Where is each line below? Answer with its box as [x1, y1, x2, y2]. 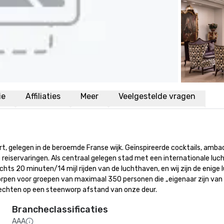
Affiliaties [25, 91, 60, 101]
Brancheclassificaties [12, 204, 108, 215]
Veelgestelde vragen [118, 91, 195, 101]
